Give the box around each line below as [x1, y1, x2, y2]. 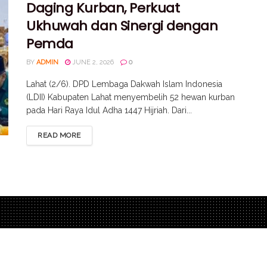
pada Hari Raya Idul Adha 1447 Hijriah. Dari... [26, 105, 192, 116]
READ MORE [38, 131, 81, 140]
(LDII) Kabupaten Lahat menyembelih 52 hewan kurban [26, 92, 235, 103]
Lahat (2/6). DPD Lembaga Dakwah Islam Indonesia [26, 79, 222, 89]
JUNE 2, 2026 [70, 58, 114, 67]
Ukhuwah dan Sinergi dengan [26, 17, 218, 36]
